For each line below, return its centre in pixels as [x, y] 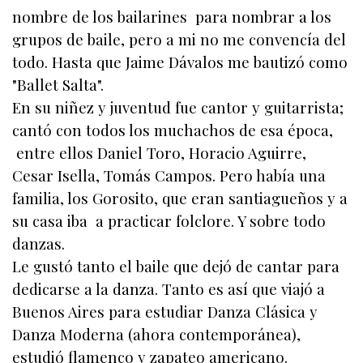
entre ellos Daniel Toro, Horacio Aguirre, [159, 153]
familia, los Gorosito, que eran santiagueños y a [180, 199]
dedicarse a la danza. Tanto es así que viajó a [169, 289]
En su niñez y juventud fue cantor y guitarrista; [178, 108]
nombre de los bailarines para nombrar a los [172, 17]
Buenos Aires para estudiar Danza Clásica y [165, 312]
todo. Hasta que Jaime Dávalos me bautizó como [180, 62]
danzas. [38, 244]
